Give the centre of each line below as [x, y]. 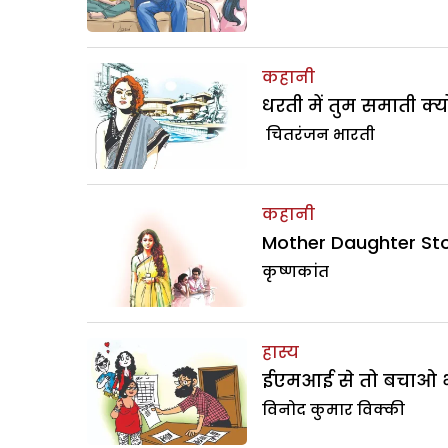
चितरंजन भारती [318, 134]
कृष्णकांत [295, 272]
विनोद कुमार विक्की [333, 409]
